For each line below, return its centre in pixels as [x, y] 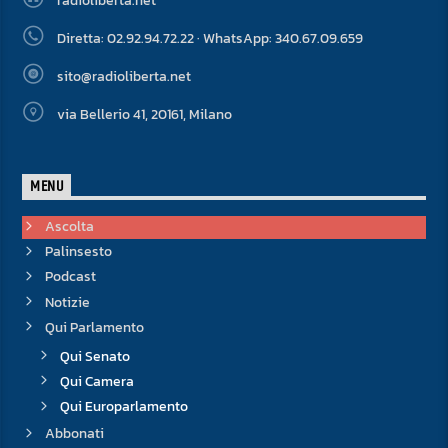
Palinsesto [78, 252]
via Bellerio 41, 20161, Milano [144, 114]
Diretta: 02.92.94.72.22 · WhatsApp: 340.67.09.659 [209, 38]
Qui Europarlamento [123, 407]
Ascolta [69, 226]
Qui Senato [94, 356]
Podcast [70, 277]
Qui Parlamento [94, 327]
